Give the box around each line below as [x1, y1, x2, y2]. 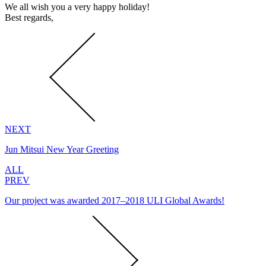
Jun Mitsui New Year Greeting [5, 144, 119, 154]
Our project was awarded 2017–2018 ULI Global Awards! [5, 195, 224, 205]
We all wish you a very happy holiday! [5, 1, 150, 12]
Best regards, [5, 12, 53, 23]
